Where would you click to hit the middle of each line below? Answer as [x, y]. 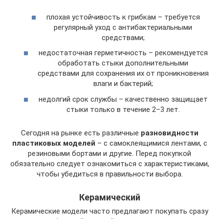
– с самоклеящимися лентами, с [151, 143]
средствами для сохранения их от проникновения [123, 73]
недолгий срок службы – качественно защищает [123, 99]
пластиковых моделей [54, 143]
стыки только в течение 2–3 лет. [123, 109]
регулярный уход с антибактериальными [123, 27]
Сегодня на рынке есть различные [81, 133]
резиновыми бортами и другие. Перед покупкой [109, 153]
